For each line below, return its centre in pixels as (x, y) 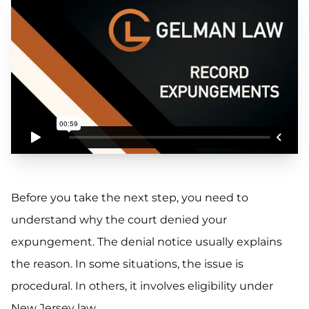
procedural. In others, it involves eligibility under (142, 286)
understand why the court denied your (119, 220)
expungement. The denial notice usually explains (147, 242)
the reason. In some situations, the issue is (127, 264)
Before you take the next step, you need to (130, 198)
